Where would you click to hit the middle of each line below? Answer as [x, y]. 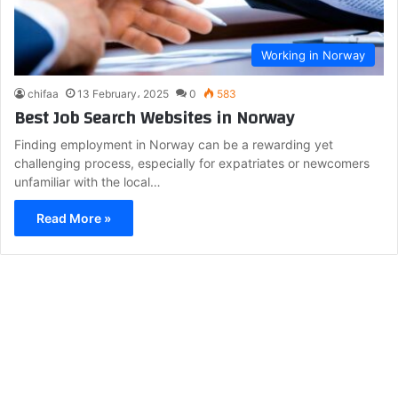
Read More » [74, 218]
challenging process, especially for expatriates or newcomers [192, 163]
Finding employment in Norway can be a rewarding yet [174, 144]
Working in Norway [313, 55]
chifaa [43, 93]
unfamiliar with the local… [88, 181]
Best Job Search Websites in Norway [154, 117]
